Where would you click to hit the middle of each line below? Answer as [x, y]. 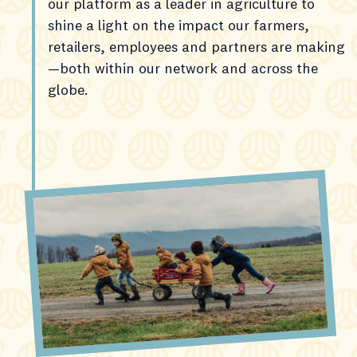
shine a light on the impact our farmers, [178, 25]
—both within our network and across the [183, 69]
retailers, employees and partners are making [196, 47]
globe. [68, 90]
